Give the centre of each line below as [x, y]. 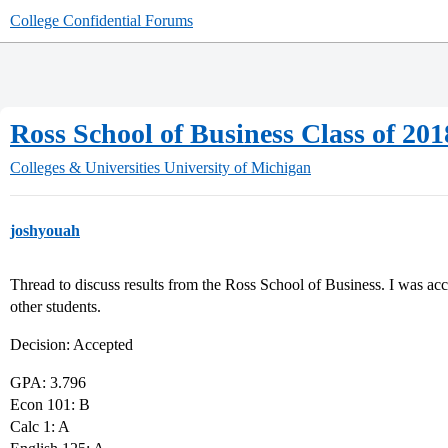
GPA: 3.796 [48, 382]
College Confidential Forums [101, 20]
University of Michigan [237, 167]
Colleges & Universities [85, 167]
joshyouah [45, 230]
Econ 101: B [50, 404]
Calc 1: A [40, 426]
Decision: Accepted [71, 344]
